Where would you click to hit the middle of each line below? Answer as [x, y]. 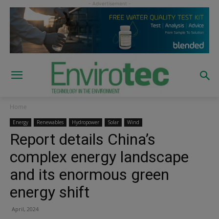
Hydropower [86, 122]
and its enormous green [89, 174]
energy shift [50, 192]
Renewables [50, 122]
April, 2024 [25, 209]
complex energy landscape [99, 157]
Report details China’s [83, 139]
